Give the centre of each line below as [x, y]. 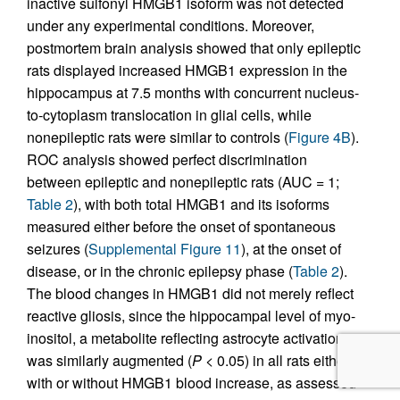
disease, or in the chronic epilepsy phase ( [160, 271]
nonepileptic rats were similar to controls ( [158, 137]
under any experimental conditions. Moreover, [171, 26]
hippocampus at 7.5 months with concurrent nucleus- [193, 93]
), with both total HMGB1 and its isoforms [201, 204]
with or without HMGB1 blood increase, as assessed [192, 383]
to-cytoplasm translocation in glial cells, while [169, 115]
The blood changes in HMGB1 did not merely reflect [190, 294]
